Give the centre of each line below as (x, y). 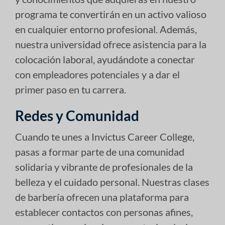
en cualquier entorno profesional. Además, (106, 29)
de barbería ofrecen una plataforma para (102, 197)
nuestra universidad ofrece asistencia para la (111, 44)
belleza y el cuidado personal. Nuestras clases (112, 182)
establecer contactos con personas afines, (104, 212)
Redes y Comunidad (77, 115)
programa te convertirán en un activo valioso (111, 14)
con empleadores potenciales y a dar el (97, 74)
